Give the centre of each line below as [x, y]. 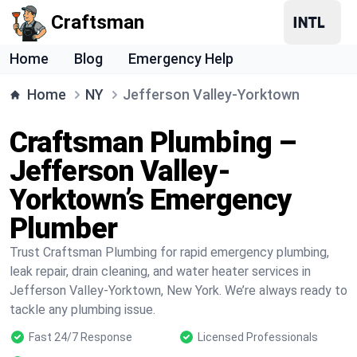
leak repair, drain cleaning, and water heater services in [160, 271]
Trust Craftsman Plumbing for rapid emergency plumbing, [169, 252]
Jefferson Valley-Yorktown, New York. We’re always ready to [178, 290]
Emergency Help [181, 59]
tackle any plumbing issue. [82, 310]
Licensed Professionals [258, 337]
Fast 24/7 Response [80, 337]
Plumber [63, 229]
